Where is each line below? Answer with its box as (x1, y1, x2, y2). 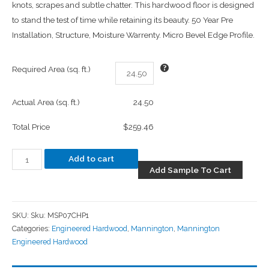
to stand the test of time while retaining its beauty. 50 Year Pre (12, 14, 233, 25)
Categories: (12, 223, 52, 233)
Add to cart (68, 154, 114, 164)
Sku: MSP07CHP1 (31, 210, 89, 220)
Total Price (12, 121, 50, 131)
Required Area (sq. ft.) (12, 64, 91, 74)
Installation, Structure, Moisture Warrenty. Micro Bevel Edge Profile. (12, 29, 255, 40)
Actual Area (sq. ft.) (12, 97, 80, 107)
